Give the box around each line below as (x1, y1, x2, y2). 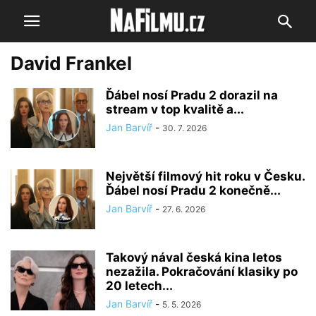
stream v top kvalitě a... (106, 102, 244, 116)
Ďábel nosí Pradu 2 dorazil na (106, 88, 278, 102)
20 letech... (106, 279, 173, 293)
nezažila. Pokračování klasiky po (106, 265, 298, 279)
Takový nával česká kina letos (106, 250, 282, 265)
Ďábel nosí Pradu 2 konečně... (106, 183, 281, 197)
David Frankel (11, 52, 132, 74)
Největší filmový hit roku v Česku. (106, 169, 305, 183)
